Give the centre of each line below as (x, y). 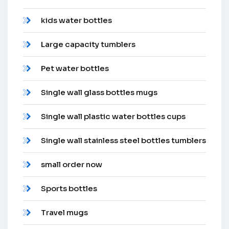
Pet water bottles (75, 68)
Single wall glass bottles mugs (99, 92)
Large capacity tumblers (88, 44)
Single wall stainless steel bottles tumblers (123, 140)
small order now (72, 164)
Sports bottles (69, 188)
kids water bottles (76, 20)
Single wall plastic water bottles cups (113, 116)
